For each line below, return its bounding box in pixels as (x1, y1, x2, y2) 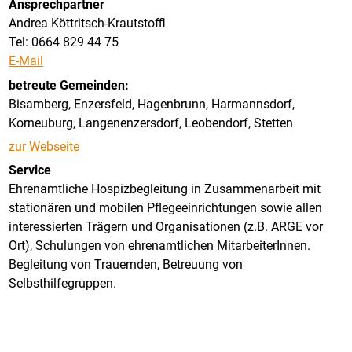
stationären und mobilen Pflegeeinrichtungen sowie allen (9, 200, 323, 216)
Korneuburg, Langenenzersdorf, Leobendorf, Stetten (9, 115, 294, 130)
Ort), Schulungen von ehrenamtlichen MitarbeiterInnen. (9, 238, 311, 254)
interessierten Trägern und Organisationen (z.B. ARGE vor (9, 219, 324, 235)
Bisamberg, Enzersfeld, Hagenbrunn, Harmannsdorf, (9, 96, 295, 112)
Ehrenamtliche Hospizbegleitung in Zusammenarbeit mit (9, 181, 321, 197)
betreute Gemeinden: (9, 77, 130, 93)
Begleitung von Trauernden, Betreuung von (9, 257, 244, 273)
